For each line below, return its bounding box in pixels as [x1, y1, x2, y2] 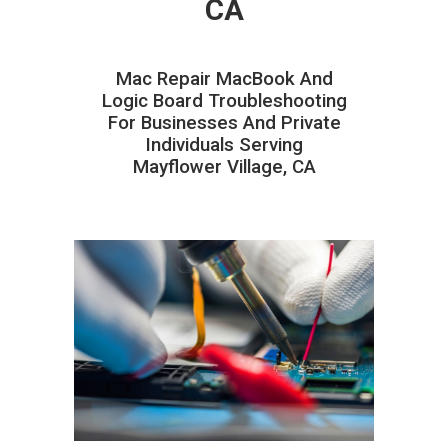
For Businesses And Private [107, 111, 341, 134]
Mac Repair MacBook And [115, 67, 333, 90]
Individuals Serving [145, 133, 303, 156]
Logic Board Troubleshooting [101, 89, 347, 112]
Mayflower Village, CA [132, 155, 316, 178]
